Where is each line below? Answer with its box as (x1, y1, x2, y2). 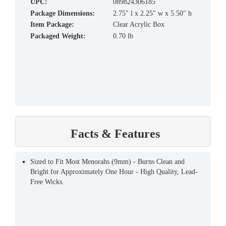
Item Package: (30, 20, 74, 28)
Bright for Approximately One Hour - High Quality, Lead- (30, 167, 198, 176)
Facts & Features (71, 127, 160, 140)
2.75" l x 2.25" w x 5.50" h (113, 9, 192, 17)
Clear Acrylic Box (113, 20, 164, 28)
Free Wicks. (30, 178, 64, 186)
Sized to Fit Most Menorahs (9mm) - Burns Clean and (30, 157, 185, 165)
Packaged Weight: (30, 32, 86, 40)
